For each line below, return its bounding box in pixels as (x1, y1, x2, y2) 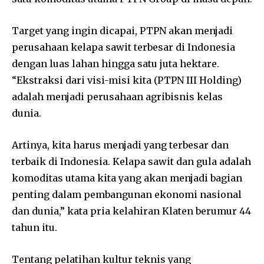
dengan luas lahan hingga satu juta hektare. (12, 58, 219, 70)
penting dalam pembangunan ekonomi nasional (12, 189, 242, 201)
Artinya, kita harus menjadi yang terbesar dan (12, 139, 229, 151)
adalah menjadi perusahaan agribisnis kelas (12, 91, 223, 103)
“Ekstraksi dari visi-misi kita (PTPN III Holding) (12, 74, 242, 87)
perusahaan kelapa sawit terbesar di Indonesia (12, 41, 235, 54)
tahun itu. (12, 222, 57, 234)
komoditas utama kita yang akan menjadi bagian (12, 172, 242, 184)
